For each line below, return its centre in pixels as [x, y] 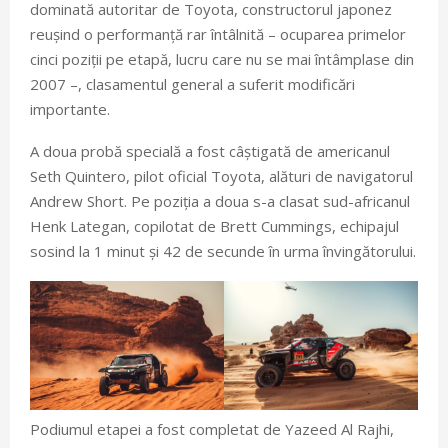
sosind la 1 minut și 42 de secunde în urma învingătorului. [223, 250]
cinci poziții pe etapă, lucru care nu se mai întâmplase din [222, 58]
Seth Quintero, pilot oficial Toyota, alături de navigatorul [221, 175]
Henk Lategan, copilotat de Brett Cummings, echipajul [214, 225]
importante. [70, 108]
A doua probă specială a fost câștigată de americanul [210, 150]
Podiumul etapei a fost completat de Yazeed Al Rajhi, [212, 429]
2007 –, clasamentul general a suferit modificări [192, 83]
